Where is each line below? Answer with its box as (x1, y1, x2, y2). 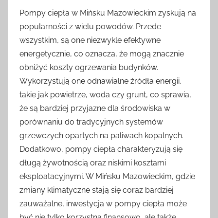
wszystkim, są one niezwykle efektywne (19, 36, 161, 45)
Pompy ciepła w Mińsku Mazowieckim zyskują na (19, 8, 196, 18)
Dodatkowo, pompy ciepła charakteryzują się (19, 145, 182, 154)
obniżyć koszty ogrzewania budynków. (19, 63, 158, 72)
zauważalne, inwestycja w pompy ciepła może (19, 199, 187, 208)
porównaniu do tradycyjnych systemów (19, 117, 163, 127)
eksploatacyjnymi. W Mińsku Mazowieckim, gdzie (19, 172, 195, 181)
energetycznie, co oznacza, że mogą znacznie (19, 49, 184, 58)
